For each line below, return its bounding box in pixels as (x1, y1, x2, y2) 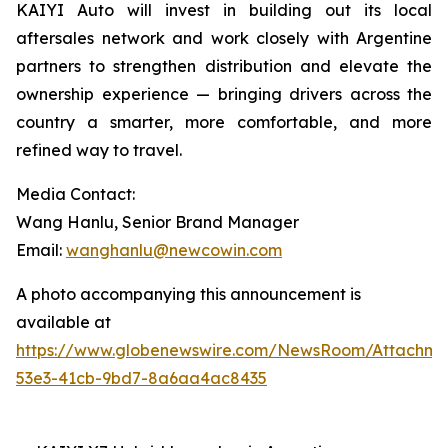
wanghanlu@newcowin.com (66, 240, 282, 261)
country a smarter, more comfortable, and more (16, 112, 432, 133)
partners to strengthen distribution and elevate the (16, 56, 432, 77)
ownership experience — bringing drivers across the (16, 84, 432, 105)
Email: (16, 240, 66, 261)
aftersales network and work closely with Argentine (16, 28, 432, 49)
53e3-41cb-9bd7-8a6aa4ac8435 (16, 368, 267, 389)
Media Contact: (16, 184, 135, 205)
